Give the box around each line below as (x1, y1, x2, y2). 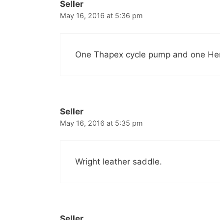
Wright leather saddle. (75, 157, 162, 167)
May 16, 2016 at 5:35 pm (60, 118, 143, 127)
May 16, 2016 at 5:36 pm (60, 11, 143, 20)
